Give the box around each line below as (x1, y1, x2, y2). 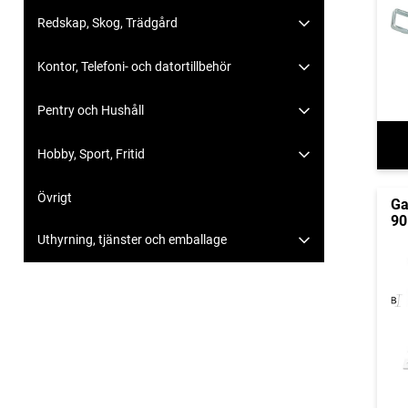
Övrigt (37, 190, 72, 206)
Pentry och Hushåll (37, 103, 144, 118)
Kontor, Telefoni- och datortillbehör (37, 59, 231, 75)
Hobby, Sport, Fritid (37, 147, 145, 162)
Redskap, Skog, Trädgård (37, 15, 178, 31)
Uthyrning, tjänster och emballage (37, 232, 227, 248)
